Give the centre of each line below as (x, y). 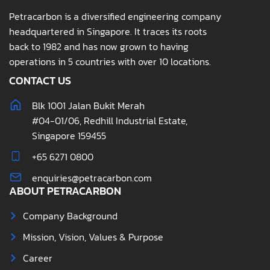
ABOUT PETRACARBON (65, 190)
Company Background (70, 215)
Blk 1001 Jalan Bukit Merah (88, 105)
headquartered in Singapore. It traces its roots (108, 31)
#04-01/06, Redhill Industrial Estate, (109, 120)
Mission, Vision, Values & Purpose (93, 237)
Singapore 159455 (69, 135)
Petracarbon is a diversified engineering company (115, 16)
